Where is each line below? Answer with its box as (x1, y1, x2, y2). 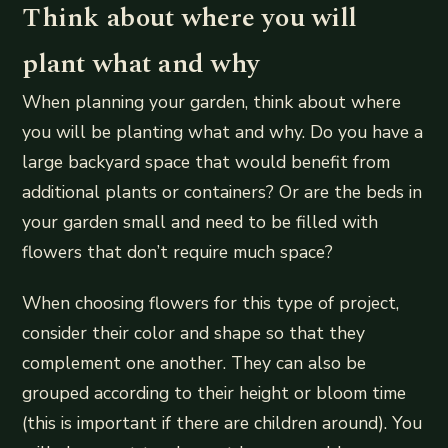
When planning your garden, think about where (22, 90, 402, 115)
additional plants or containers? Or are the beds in (22, 180, 423, 205)
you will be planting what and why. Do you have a (22, 120, 424, 145)
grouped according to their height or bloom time (22, 381, 407, 406)
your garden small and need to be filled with (22, 210, 379, 235)
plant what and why (22, 44, 261, 85)
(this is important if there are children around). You (22, 411, 423, 436)
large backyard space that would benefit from (22, 150, 391, 175)
